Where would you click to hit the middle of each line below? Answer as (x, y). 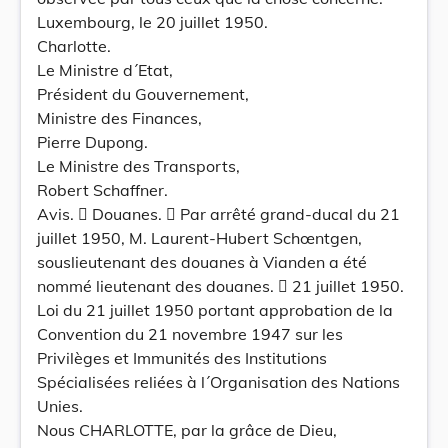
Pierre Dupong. (92, 142)
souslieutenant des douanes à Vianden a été (202, 262)
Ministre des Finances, (119, 118)
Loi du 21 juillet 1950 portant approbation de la (215, 310)
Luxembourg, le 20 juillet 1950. (152, 22)
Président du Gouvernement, (143, 94)
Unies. (60, 406)
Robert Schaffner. (102, 190)
